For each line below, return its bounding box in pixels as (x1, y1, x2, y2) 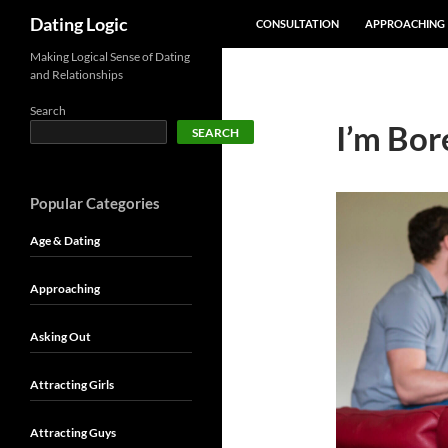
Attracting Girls (30, 377, 114, 392)
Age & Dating (30, 233, 100, 248)
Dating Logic (30, 13, 128, 35)
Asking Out (30, 329, 91, 344)
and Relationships (30, 67, 123, 82)
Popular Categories (30, 194, 160, 212)
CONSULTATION (256, 17, 339, 30)
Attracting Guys (30, 425, 116, 440)
